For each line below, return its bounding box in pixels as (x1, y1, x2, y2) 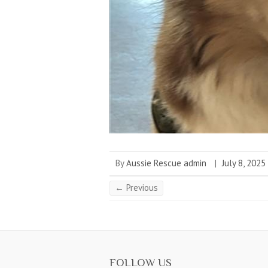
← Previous (115, 181, 158, 193)
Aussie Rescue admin (126, 157, 206, 169)
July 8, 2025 (222, 157, 266, 169)
